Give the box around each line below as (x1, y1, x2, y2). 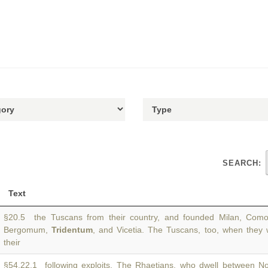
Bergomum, (4, 225, 52, 234)
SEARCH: (223, 159, 261, 167)
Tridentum (51, 225, 93, 234)
